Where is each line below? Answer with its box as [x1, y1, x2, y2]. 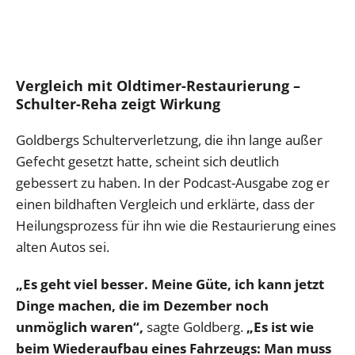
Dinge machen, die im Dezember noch [16, 296, 269, 315]
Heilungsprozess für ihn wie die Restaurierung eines [16, 216, 336, 235]
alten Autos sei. [16, 238, 109, 257]
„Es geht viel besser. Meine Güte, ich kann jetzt [16, 275, 324, 294]
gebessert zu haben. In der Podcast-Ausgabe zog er [16, 174, 330, 193]
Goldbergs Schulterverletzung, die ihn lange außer [16, 131, 323, 150]
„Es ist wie [246, 318, 314, 337]
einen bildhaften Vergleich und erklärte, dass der [16, 195, 315, 214]
